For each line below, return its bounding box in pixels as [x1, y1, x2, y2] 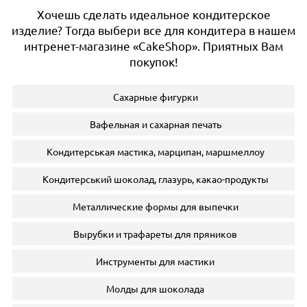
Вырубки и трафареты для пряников [73, 227, 237, 240]
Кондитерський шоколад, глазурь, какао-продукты [42, 172, 269, 185]
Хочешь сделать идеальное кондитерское [36, 6, 271, 21]
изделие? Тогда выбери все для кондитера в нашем [12, 22, 295, 37]
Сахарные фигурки [112, 90, 198, 103]
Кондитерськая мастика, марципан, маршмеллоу [46, 145, 265, 158]
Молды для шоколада [106, 282, 204, 295]
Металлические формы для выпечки [72, 199, 238, 212]
